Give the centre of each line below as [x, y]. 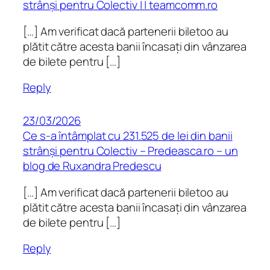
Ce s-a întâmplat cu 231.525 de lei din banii [128, 136]
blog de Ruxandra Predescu [92, 166]
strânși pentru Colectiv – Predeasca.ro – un [130, 151]
